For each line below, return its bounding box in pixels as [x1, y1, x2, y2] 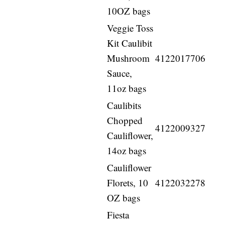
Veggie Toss [107, 22, 154, 35]
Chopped [107, 114, 143, 127]
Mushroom [107, 52, 150, 65]
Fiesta [107, 208, 130, 221]
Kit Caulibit [107, 37, 153, 50]
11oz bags [107, 82, 147, 95]
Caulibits [107, 99, 142, 112]
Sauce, [107, 67, 133, 80]
